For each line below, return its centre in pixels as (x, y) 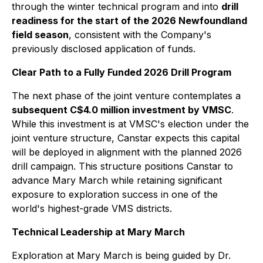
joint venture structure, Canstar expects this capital (126, 138)
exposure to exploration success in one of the (115, 194)
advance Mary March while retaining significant (117, 180)
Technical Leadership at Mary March (98, 232)
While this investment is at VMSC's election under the (130, 124)
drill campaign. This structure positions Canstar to (122, 166)
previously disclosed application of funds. (104, 49)
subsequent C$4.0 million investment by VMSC (122, 110)
